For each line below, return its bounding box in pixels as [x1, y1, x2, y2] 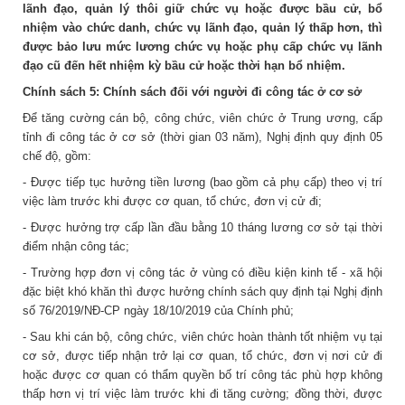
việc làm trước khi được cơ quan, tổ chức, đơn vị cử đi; [23, 193, 322, 208]
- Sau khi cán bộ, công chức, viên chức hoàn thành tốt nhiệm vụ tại [23, 329, 382, 344]
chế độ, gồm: [23, 148, 91, 163]
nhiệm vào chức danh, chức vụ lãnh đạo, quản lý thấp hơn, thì [23, 20, 382, 34]
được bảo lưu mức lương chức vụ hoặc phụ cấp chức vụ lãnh [23, 39, 382, 53]
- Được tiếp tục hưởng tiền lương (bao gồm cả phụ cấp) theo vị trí [23, 174, 382, 189]
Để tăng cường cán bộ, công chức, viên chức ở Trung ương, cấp [23, 110, 382, 125]
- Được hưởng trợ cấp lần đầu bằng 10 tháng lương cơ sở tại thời [23, 220, 382, 234]
